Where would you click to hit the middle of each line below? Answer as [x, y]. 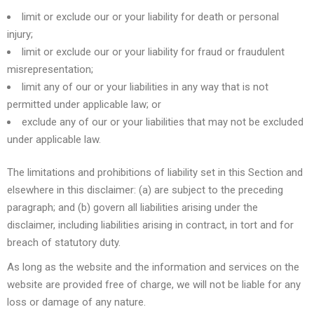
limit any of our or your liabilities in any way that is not [145, 87]
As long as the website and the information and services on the [153, 267]
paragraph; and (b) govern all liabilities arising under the [132, 207]
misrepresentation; [50, 69]
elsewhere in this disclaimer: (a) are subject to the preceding [145, 190]
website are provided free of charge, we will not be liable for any [154, 285]
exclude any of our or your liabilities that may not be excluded [163, 122]
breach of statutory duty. [64, 243]
